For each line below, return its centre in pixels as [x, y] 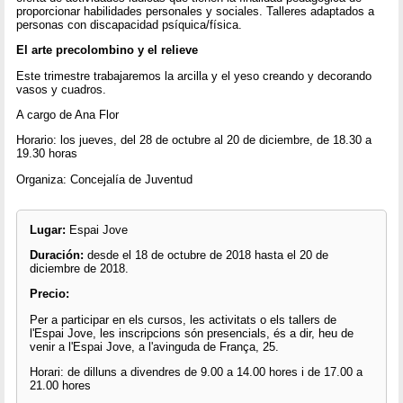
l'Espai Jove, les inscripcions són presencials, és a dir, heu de [191, 333]
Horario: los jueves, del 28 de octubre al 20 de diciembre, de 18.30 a [194, 140]
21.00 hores [60, 386]
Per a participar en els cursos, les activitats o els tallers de [183, 319]
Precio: [49, 294]
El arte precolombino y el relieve [107, 50]
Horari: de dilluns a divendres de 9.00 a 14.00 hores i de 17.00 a [196, 372]
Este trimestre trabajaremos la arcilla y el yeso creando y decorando [194, 76]
